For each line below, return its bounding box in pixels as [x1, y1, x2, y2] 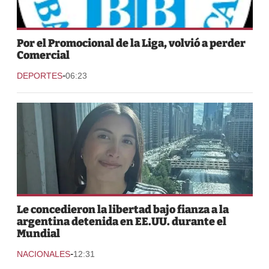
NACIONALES [16, 249, 70, 259]
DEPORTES [16, 70, 62, 80]
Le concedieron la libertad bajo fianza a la [16, 202, 229, 216]
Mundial [16, 226, 60, 240]
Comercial [16, 48, 70, 62]
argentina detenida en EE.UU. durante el [16, 214, 226, 228]
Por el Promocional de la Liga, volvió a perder [16, 36, 246, 50]
